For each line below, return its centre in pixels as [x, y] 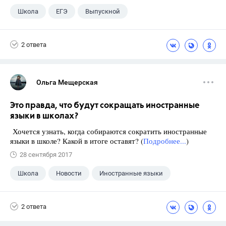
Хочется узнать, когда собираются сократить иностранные [108, 131]
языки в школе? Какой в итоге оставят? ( [77, 141]
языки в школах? [44, 116]
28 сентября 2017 [46, 155]
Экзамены [34, 31]
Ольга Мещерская [67, 82]
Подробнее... [165, 141]
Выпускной [103, 11]
